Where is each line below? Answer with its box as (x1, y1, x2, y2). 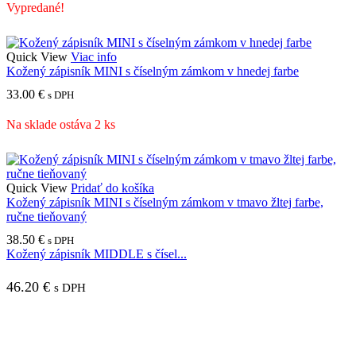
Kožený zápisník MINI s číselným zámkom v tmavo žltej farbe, (6, 195, 323, 209)
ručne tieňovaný (6, 209, 87, 223)
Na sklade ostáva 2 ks (6, 117, 115, 131)
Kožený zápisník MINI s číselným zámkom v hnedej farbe (6, 64, 299, 78)
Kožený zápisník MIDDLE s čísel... (6, 246, 187, 261)
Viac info (71, 49, 117, 64)
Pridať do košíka (71, 180, 154, 195)
